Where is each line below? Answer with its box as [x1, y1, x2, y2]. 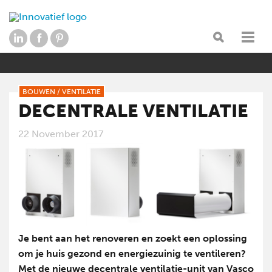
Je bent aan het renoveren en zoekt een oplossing [18, 232, 247, 244]
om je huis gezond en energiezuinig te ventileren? [18, 247, 246, 259]
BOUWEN [22, 87, 55, 96]
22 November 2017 [18, 127, 103, 140]
